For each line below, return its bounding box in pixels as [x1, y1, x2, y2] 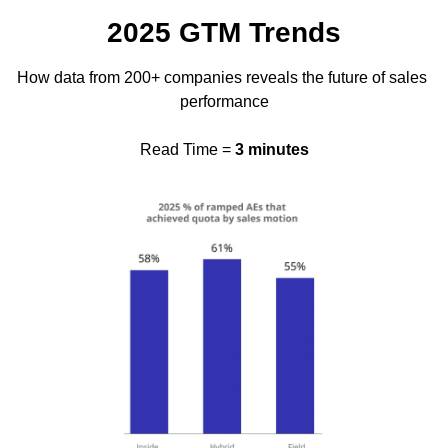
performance [179, 92, 269, 110]
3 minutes [234, 140, 309, 158]
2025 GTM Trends [107, 16, 341, 48]
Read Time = [139, 140, 235, 158]
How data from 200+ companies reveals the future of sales [17, 68, 427, 86]
